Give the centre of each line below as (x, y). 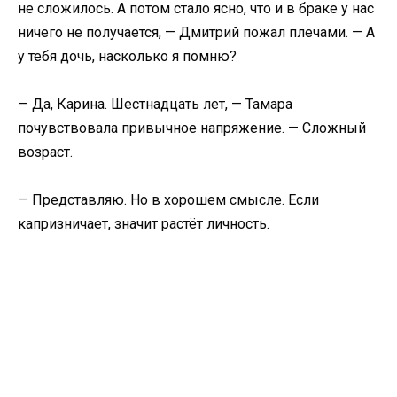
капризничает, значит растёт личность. (144, 224)
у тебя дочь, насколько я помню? (127, 56)
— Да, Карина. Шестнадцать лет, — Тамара (155, 105)
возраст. (45, 152)
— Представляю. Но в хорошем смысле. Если (168, 200)
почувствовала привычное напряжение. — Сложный (192, 128)
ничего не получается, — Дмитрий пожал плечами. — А (196, 32)
